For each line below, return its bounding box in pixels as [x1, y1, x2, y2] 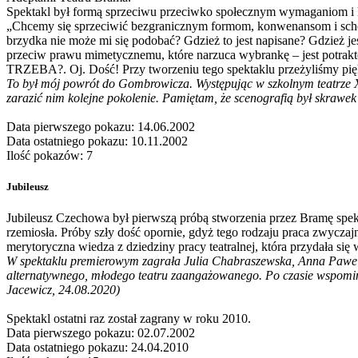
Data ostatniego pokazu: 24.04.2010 [6, 340, 189, 355]
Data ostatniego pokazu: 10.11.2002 [6, 133, 188, 148]
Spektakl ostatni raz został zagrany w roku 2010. [6, 312, 251, 326]
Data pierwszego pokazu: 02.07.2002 [6, 326, 195, 340]
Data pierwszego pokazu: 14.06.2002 [6, 119, 195, 133]
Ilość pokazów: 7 [6, 148, 93, 162]
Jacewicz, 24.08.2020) [6, 283, 120, 297]
